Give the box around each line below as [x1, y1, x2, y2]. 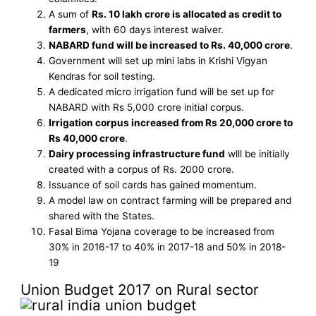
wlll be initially [225, 147, 291, 159]
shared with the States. [49, 209, 155, 221]
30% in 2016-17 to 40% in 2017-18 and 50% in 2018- [49, 241, 286, 253]
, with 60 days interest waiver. [86, 23, 224, 35]
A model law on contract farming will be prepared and [49, 194, 292, 206]
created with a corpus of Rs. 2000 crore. [49, 163, 235, 175]
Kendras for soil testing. [49, 70, 156, 82]
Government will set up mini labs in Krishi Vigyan [49, 54, 268, 66]
